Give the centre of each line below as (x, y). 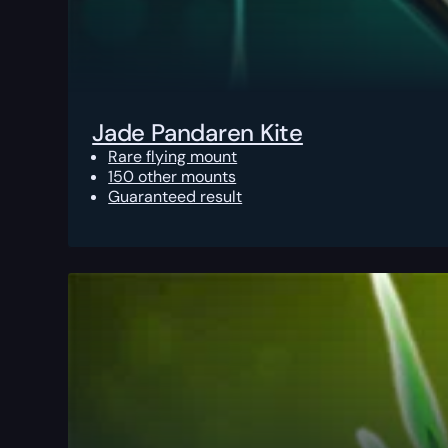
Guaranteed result (175, 197)
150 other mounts (172, 177)
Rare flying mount (173, 157)
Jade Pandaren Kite (197, 133)
